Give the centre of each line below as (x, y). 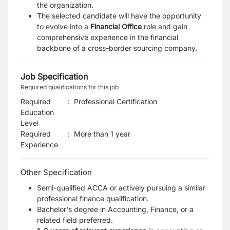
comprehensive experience (83, 37)
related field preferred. (75, 220)
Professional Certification (116, 101)
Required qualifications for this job (70, 87)
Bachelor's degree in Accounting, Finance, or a (115, 209)
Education (37, 112)
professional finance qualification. (93, 198)
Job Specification (54, 76)
